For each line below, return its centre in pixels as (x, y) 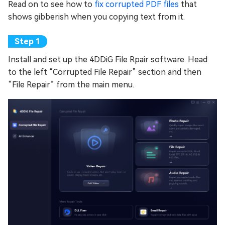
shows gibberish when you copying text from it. (96, 17)
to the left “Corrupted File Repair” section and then (105, 72)
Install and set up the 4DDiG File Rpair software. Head (108, 59)
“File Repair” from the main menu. (71, 84)
